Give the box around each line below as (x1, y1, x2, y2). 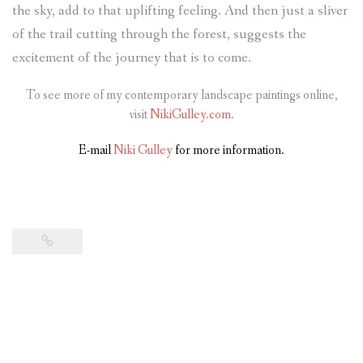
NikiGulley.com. (150, 106, 234, 124)
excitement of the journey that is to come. (12, 49, 251, 68)
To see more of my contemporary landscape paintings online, (25, 87, 338, 105)
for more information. (175, 142, 284, 160)
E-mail (79, 142, 113, 160)
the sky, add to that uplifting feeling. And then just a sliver (12, 2, 348, 21)
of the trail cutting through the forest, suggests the (12, 25, 306, 45)
